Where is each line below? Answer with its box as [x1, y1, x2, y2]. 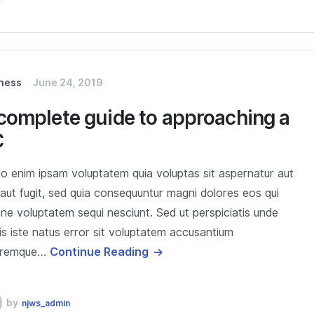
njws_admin [22, 297, 71, 308]
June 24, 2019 [32, 76, 104, 88]
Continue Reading [50, 245, 149, 259]
